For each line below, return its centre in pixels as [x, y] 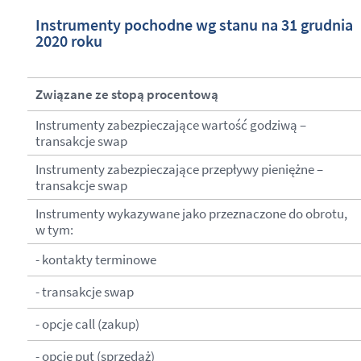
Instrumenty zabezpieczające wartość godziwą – [170, 125]
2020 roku [68, 41]
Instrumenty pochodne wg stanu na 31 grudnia [194, 25]
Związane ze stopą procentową [127, 95]
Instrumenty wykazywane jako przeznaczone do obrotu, [191, 214]
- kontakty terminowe [95, 260]
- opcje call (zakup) [87, 324]
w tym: [54, 230]
